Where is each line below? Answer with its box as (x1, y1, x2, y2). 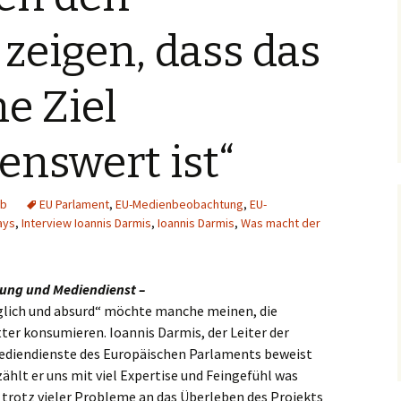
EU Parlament (39, 196, 109, 212)
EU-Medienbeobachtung (115, 196, 243, 212)
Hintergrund (188, 18, 257, 35)
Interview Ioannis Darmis (21, 215, 151, 231)
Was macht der (241, 215, 320, 231)
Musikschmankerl (188, 58, 284, 75)
